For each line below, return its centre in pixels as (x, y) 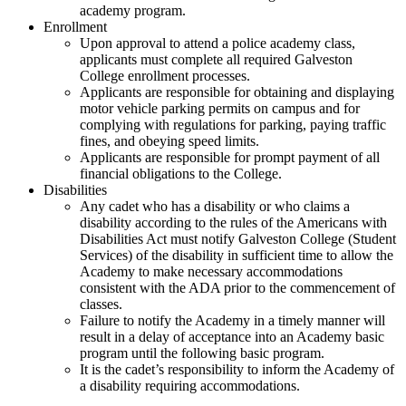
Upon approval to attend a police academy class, (217, 43)
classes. (101, 304)
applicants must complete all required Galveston (216, 60)
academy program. (135, 11)
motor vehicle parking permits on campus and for (220, 109)
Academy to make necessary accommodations (211, 272)
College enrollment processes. (165, 76)
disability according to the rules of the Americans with (233, 223)
